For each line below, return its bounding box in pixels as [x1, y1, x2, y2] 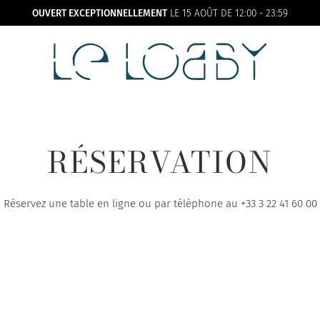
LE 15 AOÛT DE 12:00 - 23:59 [167, 6, 288, 19]
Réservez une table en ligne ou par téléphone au [3, 197, 241, 211]
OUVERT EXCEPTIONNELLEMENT [32, 6, 167, 19]
